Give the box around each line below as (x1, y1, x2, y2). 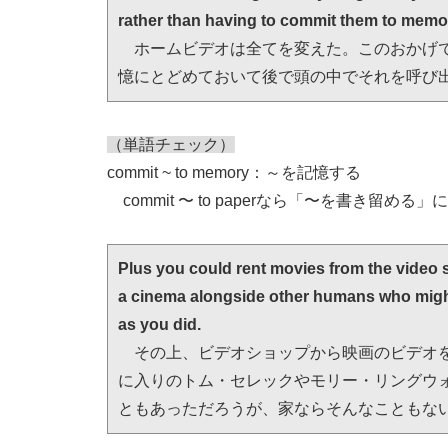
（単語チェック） (107, 135, 235, 153)
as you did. (118, 315, 201, 333)
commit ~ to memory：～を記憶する (107, 163, 361, 181)
